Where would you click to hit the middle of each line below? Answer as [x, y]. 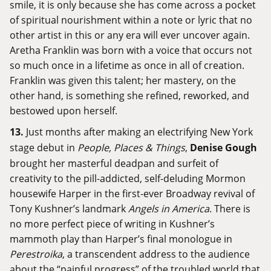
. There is [230, 209]
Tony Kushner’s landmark [69, 209]
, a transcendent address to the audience [156, 254]
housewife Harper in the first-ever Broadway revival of [132, 194]
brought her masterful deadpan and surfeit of [114, 163]
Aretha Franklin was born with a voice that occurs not [131, 50]
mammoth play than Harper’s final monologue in [121, 239]
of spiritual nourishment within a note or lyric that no [131, 20]
